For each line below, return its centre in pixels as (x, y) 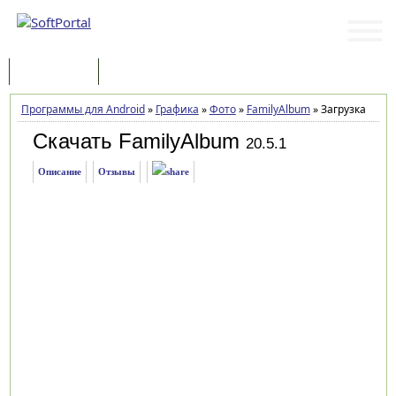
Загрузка (342, 109)
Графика (177, 109)
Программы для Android (83, 109)
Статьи (135, 73)
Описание (59, 171)
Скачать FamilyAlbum (136, 141)
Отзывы (116, 171)
